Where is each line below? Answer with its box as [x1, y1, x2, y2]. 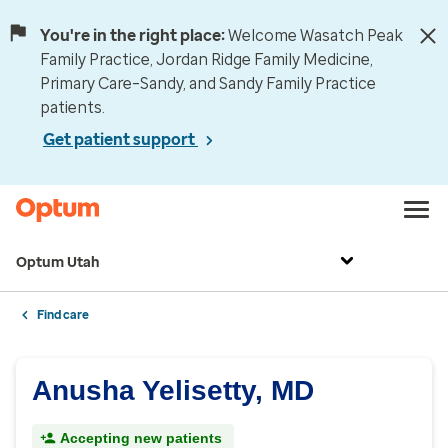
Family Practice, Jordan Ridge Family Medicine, [40, 50, 373, 69]
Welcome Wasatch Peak [228, 26, 403, 45]
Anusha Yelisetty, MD [32, 375, 314, 406]
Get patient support [43, 130, 198, 149]
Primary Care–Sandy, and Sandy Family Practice [40, 74, 376, 93]
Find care [37, 308, 89, 322]
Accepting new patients [60, 430, 222, 446]
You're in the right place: [40, 26, 225, 45]
